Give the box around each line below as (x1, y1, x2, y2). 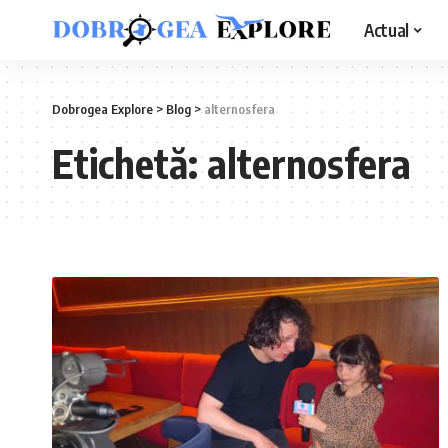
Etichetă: (52, 138, 207, 188)
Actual (364, 18, 409, 41)
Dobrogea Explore (52, 101, 153, 117)
